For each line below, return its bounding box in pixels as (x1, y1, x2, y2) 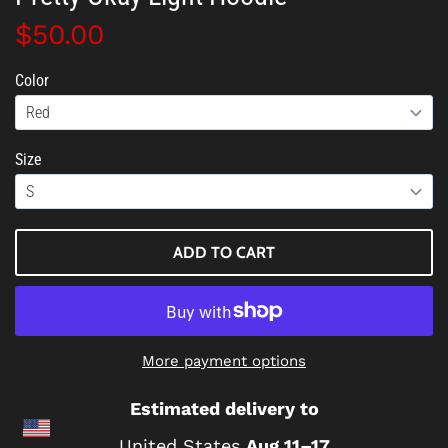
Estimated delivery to (129, 398, 319, 419)
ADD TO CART (173, 243, 275, 262)
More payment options (142, 352, 306, 370)
